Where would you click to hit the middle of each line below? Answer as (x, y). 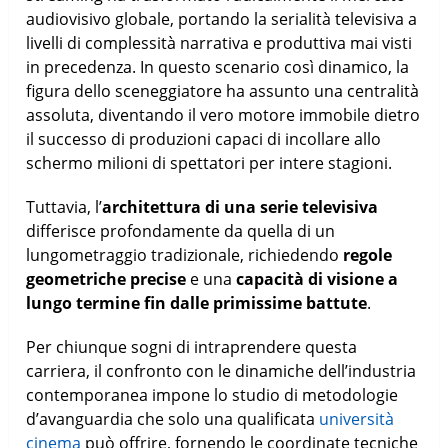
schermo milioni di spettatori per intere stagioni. (209, 162)
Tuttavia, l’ (64, 206)
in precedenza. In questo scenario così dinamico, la (218, 66)
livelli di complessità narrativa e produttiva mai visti (219, 42)
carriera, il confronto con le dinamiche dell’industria (221, 370)
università (357, 418)
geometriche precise (106, 278)
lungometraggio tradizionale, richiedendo (185, 254)
